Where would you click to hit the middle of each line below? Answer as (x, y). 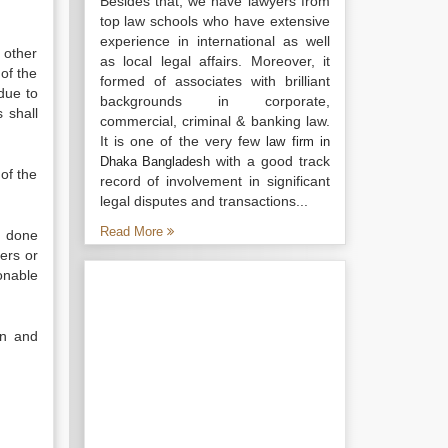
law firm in (298, 141)
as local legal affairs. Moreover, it (214, 61)
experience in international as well (214, 41)
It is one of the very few (183, 141)
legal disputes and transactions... (203, 201)
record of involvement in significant (214, 181)
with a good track (270, 161)
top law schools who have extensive (214, 21)
